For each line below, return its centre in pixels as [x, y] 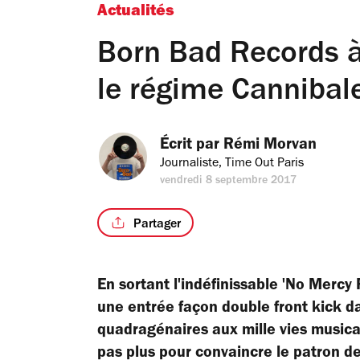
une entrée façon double [184, 309]
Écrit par [192, 146]
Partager [157, 225]
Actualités [136, 13]
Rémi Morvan [270, 146]
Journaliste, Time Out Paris [232, 164]
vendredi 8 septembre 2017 [229, 182]
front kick [306, 309]
